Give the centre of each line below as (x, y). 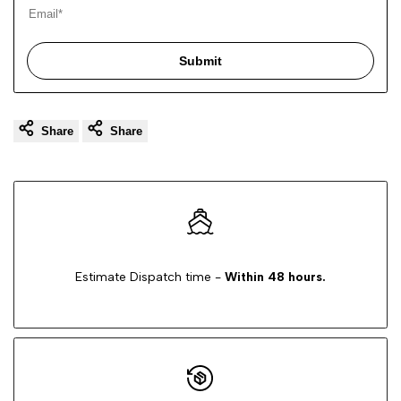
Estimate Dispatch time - (148, 277)
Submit (200, 60)
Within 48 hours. (273, 277)
